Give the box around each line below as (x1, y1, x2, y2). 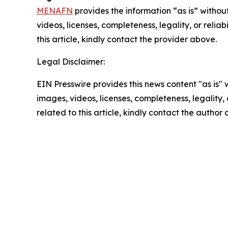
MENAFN (37, 5, 73, 16)
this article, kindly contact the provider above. (37, 34, 217, 44)
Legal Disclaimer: (37, 56, 105, 67)
